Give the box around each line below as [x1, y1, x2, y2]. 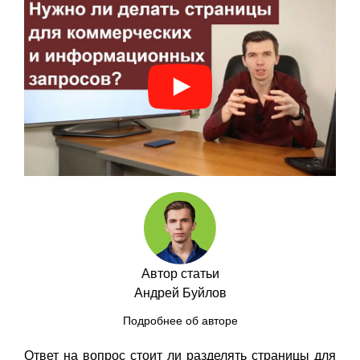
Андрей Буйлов [133, 286, 227, 301]
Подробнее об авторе [122, 315, 238, 328]
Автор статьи [141, 267, 219, 281]
